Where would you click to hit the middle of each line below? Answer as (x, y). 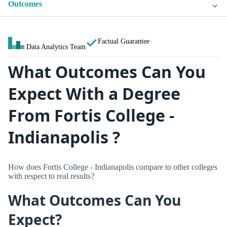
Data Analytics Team (56, 47)
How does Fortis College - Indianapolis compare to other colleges (113, 167)
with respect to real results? (51, 176)
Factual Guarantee (124, 41)
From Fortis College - (91, 116)
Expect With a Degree (94, 94)
